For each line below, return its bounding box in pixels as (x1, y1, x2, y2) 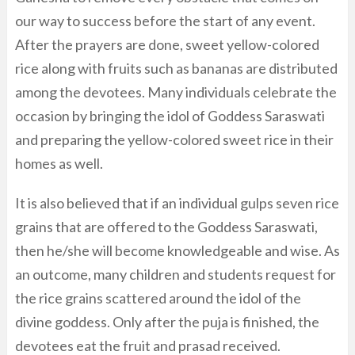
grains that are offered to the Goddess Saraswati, (15, 217, 318, 235)
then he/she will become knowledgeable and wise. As (15, 241, 340, 259)
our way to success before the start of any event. (15, 11, 315, 29)
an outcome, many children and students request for (15, 265, 336, 283)
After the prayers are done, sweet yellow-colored (15, 35, 319, 53)
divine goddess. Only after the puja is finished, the (15, 312, 319, 330)
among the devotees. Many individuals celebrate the (15, 82, 337, 101)
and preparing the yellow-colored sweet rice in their (15, 130, 334, 148)
